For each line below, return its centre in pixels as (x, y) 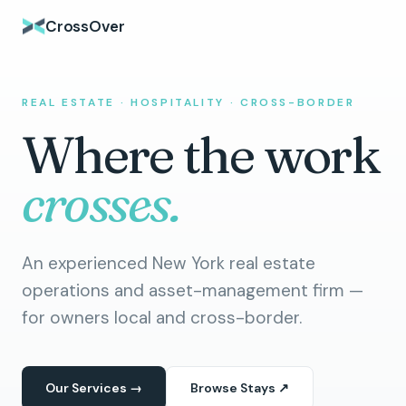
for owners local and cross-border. (162, 318)
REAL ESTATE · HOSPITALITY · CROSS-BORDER (188, 102)
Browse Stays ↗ (240, 388)
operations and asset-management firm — (193, 290)
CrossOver (85, 26)
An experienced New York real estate (169, 263)
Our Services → (94, 388)
